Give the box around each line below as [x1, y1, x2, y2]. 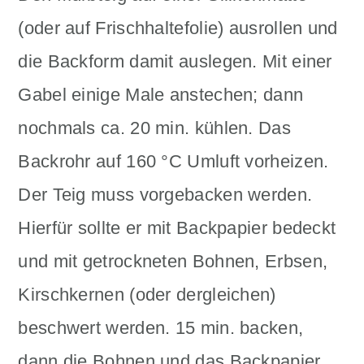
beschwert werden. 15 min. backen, [18, 318, 304, 338]
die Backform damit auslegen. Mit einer [18, 51, 332, 71]
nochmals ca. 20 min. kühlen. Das [18, 118, 291, 138]
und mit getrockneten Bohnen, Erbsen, [18, 251, 328, 271]
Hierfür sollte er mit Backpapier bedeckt [18, 218, 336, 238]
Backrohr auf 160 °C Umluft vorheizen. [18, 151, 329, 171]
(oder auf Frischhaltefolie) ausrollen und [18, 18, 338, 38]
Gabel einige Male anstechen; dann [18, 84, 304, 105]
